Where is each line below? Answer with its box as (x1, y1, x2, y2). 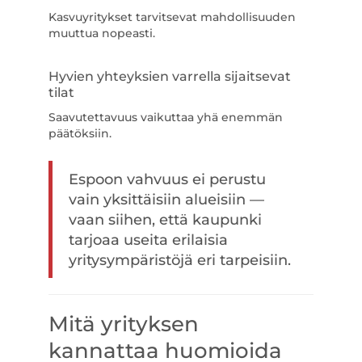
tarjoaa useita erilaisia (68, 231, 228, 248)
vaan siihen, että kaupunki (68, 211, 262, 228)
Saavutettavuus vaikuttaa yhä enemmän (48, 110, 283, 124)
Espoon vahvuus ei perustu (68, 170, 266, 187)
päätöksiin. (48, 126, 112, 141)
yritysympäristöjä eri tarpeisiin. (68, 251, 291, 268)
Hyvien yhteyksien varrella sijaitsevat (48, 69, 291, 84)
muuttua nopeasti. (48, 26, 155, 40)
